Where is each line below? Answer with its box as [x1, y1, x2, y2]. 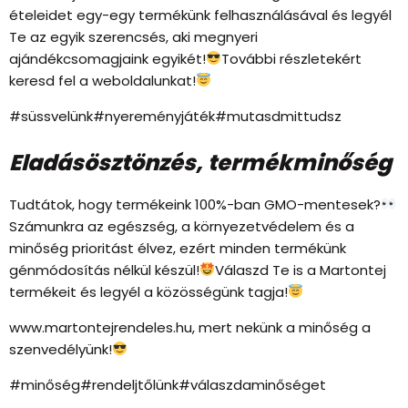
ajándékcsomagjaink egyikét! [9, 48, 206, 68]
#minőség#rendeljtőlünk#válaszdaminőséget [9, 374, 326, 394]
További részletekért [221, 48, 362, 68]
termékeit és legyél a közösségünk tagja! [9, 281, 288, 301]
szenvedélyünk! [9, 339, 112, 359]
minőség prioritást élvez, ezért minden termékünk [9, 238, 346, 258]
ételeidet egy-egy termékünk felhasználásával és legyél [9, 5, 392, 25]
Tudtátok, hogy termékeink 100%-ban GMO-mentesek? [9, 194, 381, 214]
